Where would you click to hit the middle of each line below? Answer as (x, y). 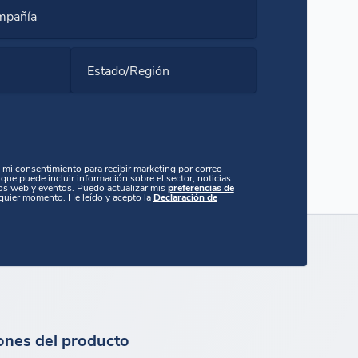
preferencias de (201, 187)
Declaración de (185, 196)
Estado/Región (128, 70)
